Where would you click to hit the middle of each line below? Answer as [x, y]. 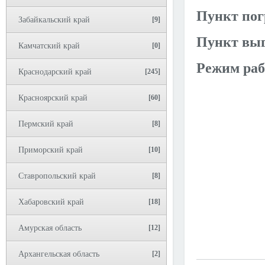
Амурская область [50, 228]
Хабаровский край [51, 202]
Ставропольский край [57, 176]
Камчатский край [49, 46]
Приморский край [51, 150]
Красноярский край [53, 98]
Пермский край [46, 124]
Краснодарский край [55, 72]
